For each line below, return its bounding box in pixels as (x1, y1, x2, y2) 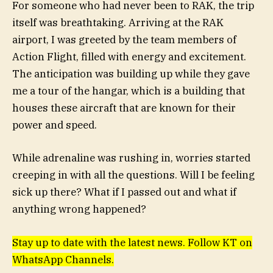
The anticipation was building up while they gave (12, 67, 250, 81)
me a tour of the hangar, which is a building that (12, 84, 245, 98)
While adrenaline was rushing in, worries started (12, 151, 250, 165)
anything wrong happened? (12, 202, 146, 216)
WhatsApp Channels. (12, 252, 114, 266)
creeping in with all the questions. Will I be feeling (12, 168, 255, 182)
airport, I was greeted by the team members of (12, 33, 236, 47)
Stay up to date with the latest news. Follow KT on (12, 235, 252, 249)
